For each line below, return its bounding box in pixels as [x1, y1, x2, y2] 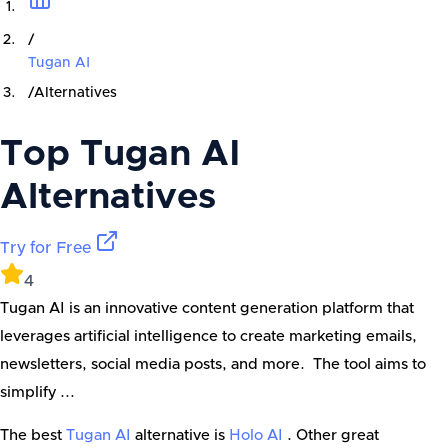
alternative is [135, 428, 225, 443]
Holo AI [229, 428, 287, 443]
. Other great [287, 428, 379, 443]
